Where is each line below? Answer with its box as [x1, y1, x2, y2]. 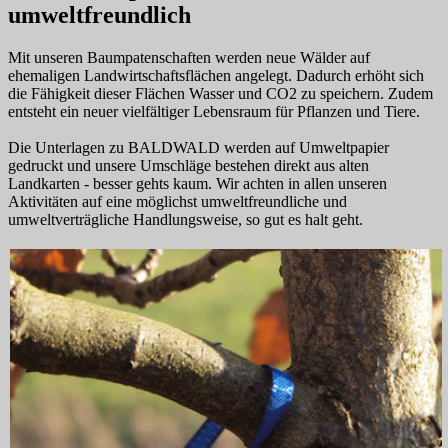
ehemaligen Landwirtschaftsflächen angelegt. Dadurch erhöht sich [8, 67, 424, 85]
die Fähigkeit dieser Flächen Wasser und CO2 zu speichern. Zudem [8, 85, 433, 103]
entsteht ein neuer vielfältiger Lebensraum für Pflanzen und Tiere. [8, 103, 420, 121]
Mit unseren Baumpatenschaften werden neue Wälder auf [8, 49, 370, 67]
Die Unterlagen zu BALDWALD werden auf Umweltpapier [8, 139, 389, 157]
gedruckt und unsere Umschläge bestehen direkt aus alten [8, 157, 369, 175]
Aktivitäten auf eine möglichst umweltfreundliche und [8, 193, 347, 211]
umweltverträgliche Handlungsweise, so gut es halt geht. [8, 211, 363, 229]
